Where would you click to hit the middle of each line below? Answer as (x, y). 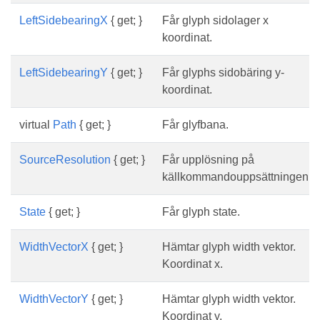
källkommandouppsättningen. (237, 177)
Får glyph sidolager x (215, 20)
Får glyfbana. (195, 125)
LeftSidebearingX (64, 20)
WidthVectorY (54, 299)
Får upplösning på (208, 160)
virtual (36, 125)
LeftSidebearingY (64, 72)
